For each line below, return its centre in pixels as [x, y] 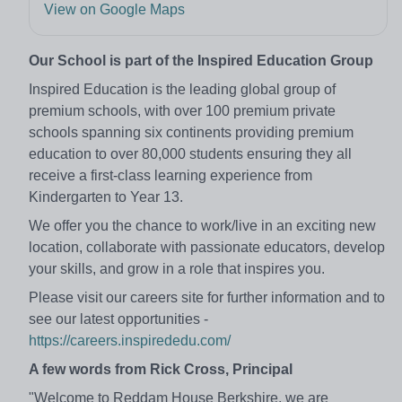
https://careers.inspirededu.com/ [130, 341]
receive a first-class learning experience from [170, 176]
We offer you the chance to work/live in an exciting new [202, 226]
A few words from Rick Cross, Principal [161, 370]
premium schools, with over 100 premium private [182, 111]
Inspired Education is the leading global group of [182, 90]
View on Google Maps [114, 10]
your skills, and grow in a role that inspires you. [177, 269]
